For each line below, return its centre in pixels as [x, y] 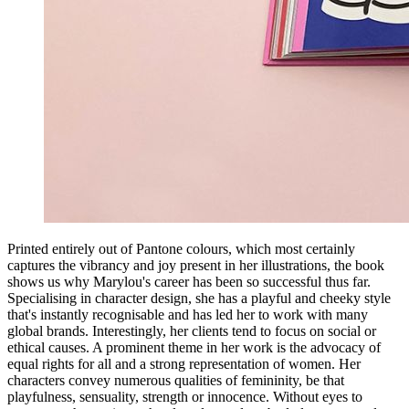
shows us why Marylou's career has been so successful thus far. [189, 281]
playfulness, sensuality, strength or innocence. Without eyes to [185, 396]
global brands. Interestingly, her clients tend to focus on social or [192, 330]
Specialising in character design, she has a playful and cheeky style [199, 298]
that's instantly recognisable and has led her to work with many [188, 314]
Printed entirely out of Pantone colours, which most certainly [181, 248]
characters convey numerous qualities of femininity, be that [176, 380]
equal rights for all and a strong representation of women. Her [184, 363]
